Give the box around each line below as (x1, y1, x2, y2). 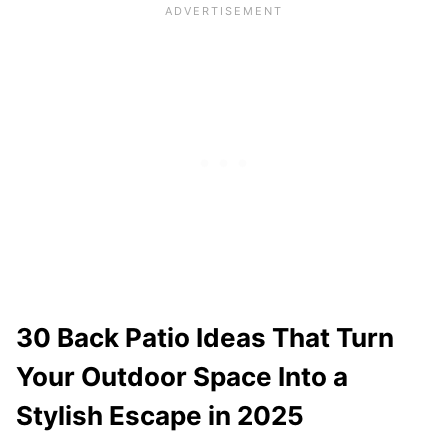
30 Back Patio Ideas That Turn (16, 322, 394, 354)
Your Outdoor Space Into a (16, 361, 348, 393)
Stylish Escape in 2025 (16, 400, 304, 432)
